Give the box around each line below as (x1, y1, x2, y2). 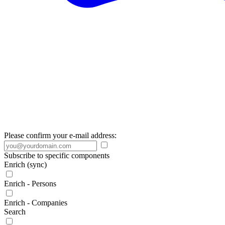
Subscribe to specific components (4, 151, 109, 160)
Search (4, 207, 26, 216)
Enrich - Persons (4, 179, 56, 188)
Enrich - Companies (4, 198, 67, 207)
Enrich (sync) (4, 160, 47, 169)
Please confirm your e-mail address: (4, 131, 117, 140)
